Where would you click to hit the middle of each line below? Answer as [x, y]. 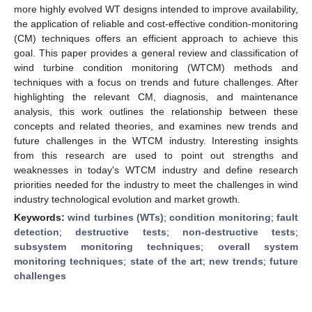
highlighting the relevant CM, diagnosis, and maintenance [156, 96]
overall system [258, 246]
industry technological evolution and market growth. [127, 199]
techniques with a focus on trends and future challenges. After [156, 82]
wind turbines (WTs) [116, 217]
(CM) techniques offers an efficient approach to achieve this [156, 38]
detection [37, 232]
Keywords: [41, 217]
